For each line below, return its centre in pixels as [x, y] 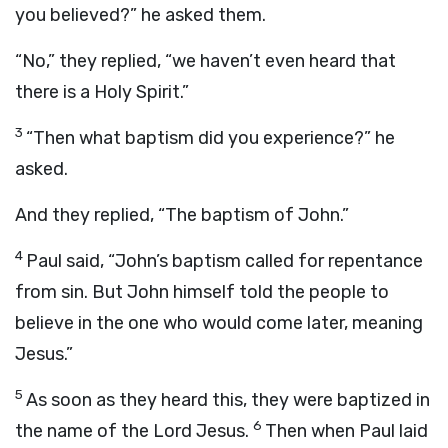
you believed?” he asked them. [140, 15]
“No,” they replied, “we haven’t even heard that [205, 61]
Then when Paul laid [346, 431]
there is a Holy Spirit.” [102, 92]
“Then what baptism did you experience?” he [210, 138]
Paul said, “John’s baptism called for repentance [224, 261]
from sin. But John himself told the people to [202, 292]
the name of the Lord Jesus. [132, 431]
